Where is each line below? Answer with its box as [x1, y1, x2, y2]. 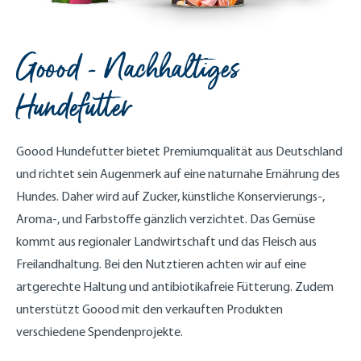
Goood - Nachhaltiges [16, 46, 239, 92]
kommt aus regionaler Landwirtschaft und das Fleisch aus [16, 234, 317, 249]
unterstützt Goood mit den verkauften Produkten [16, 301, 283, 317]
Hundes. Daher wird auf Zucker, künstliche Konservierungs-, [16, 189, 325, 204]
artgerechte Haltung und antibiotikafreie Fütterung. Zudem [16, 279, 334, 294]
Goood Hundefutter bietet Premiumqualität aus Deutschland [16, 143, 342, 159]
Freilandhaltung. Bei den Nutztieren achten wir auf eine [16, 256, 306, 272]
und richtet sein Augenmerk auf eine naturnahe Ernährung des [16, 166, 340, 181]
